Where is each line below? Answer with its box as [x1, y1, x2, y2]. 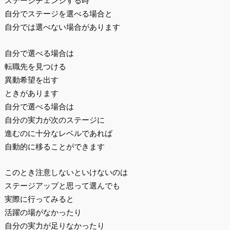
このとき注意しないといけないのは [4, 168, 128, 177]
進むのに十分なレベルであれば [4, 128, 112, 138]
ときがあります [4, 88, 59, 98]
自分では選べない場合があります [4, 22, 120, 31]
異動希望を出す [4, 75, 59, 84]
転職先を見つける [4, 62, 66, 71]
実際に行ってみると [4, 195, 74, 204]
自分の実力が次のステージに [4, 115, 105, 124]
